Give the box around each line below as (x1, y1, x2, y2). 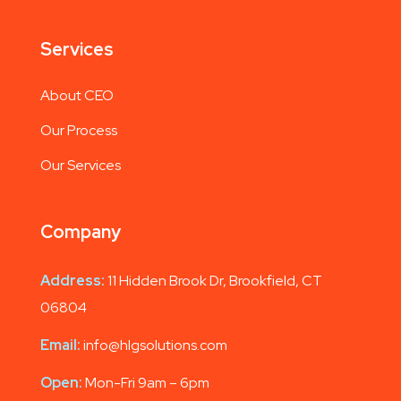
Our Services (40, 155, 121, 175)
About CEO (40, 85, 114, 105)
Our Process (40, 120, 117, 140)
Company (40, 219, 121, 243)
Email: (40, 335, 81, 354)
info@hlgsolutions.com (81, 335, 227, 354)
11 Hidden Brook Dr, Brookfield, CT (105, 270, 322, 290)
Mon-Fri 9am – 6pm (82, 372, 209, 392)
